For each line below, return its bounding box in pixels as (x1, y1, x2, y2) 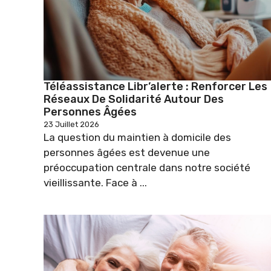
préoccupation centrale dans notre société (44, 161, 250, 174)
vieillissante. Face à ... (44, 176, 147, 189)
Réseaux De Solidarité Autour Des (44, 92, 224, 106)
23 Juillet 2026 (44, 119, 99, 129)
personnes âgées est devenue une (44, 146, 210, 158)
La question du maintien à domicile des (44, 131, 231, 143)
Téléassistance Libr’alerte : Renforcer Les (44, 79, 267, 93)
